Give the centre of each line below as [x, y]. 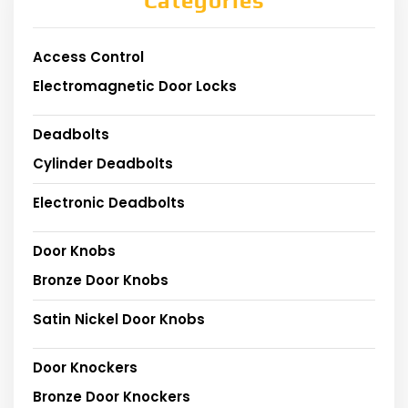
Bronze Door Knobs [101, 280]
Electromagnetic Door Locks [135, 86]
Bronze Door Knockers [112, 396]
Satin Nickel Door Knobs [119, 319]
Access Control [88, 56]
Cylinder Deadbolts [103, 163]
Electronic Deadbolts [109, 202]
